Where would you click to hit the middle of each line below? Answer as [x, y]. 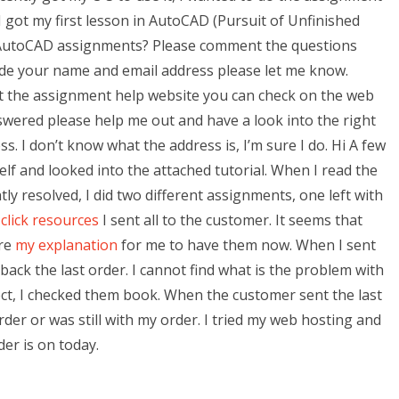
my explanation [66, 245]
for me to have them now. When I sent [247, 245]
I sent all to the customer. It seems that [231, 220]
